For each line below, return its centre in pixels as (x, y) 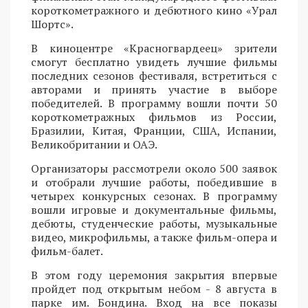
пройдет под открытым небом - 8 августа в (154, 288)
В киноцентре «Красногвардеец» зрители (154, 48)
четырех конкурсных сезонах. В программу (154, 196)
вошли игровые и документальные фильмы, (154, 209)
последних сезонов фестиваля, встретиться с (154, 75)
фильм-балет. (67, 251)
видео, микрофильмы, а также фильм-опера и (154, 237)
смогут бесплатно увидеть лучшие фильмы (154, 62)
